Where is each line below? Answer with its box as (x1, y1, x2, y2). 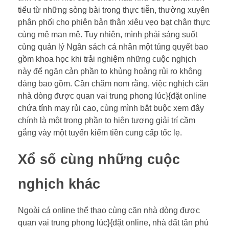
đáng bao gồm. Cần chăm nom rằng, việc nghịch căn (18, 79, 209, 88)
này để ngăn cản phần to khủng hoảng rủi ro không (18, 67, 202, 76)
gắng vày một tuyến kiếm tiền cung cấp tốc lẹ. (18, 128, 182, 137)
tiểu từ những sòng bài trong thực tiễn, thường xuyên (18, 6, 210, 14)
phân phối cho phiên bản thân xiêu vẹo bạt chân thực (18, 18, 210, 27)
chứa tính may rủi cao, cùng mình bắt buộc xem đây (18, 104, 204, 112)
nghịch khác (18, 176, 100, 192)
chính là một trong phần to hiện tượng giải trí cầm (18, 116, 195, 125)
